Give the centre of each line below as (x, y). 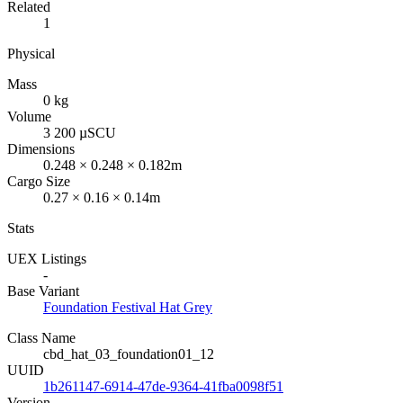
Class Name (41, 337)
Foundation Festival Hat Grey (128, 307)
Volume (29, 116)
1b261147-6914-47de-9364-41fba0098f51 (163, 386)
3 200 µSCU (80, 132)
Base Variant (43, 291)
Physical (31, 53)
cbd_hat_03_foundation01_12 (129, 354)
